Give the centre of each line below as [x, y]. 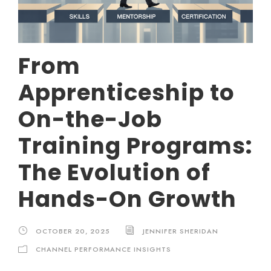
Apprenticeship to [126, 92]
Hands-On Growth [127, 199]
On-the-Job [90, 119]
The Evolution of [114, 172]
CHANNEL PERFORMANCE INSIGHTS [103, 249]
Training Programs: [135, 145]
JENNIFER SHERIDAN [181, 231]
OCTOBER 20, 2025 [73, 231]
